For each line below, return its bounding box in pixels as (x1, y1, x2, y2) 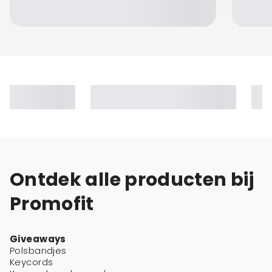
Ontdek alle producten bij (10, 166, 254, 192)
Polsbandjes (10, 243, 67, 257)
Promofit (10, 191, 94, 217)
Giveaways (10, 232, 66, 245)
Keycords (10, 255, 53, 268)
